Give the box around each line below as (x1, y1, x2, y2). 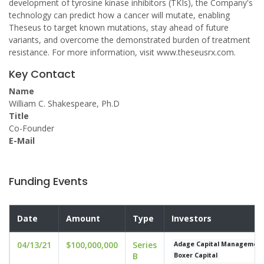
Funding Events (9, 174, 88, 189)
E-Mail (9, 135, 35, 146)
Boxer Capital (174, 250, 218, 259)
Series (133, 239, 157, 250)
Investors (171, 213, 212, 224)
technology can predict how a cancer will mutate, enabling (9, 9, 230, 21)
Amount (66, 213, 100, 224)
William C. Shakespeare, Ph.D (9, 98, 120, 109)
